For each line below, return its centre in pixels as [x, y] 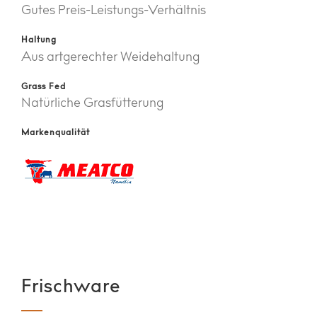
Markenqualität [56, 133]
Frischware [71, 288]
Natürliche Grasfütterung [92, 104]
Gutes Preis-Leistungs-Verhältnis [114, 11]
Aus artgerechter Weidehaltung [110, 58]
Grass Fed [44, 87]
